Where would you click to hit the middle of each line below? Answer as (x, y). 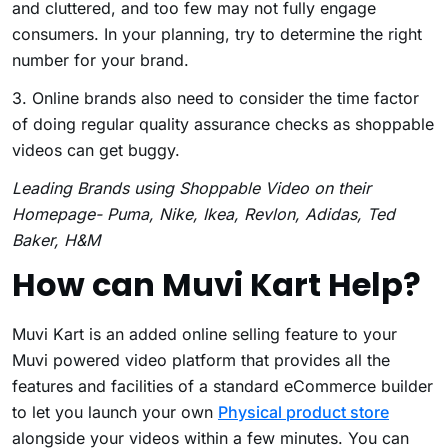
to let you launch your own (115, 411)
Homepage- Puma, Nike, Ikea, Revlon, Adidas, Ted (203, 213)
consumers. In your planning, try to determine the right (217, 33)
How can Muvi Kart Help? (216, 284)
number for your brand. (100, 59)
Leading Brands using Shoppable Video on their (191, 187)
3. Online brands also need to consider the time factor (215, 97)
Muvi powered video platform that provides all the (201, 359)
